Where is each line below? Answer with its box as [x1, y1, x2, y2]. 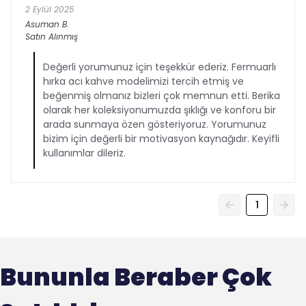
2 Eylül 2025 [25, 3, 74, 16]
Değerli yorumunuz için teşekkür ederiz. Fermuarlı [43, 60, 276, 74]
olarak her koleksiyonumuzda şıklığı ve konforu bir [43, 103, 276, 117]
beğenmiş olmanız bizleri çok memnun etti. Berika [43, 89, 280, 103]
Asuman [25, 18, 59, 31]
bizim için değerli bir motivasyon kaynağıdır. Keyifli [43, 132, 279, 146]
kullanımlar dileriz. [43, 146, 126, 161]
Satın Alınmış [25, 31, 78, 43]
